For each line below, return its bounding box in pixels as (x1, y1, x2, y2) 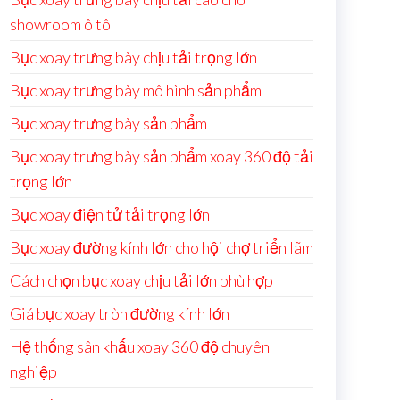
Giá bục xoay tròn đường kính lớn (10, 304, 229, 323)
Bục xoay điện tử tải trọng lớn (10, 204, 210, 224)
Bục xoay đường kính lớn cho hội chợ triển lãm (10, 237, 313, 257)
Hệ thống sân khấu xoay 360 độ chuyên (10, 337, 270, 356)
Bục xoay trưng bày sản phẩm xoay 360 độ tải (10, 146, 313, 166)
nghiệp (10, 362, 57, 381)
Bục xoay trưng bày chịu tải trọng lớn (10, 47, 257, 67)
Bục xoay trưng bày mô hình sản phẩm (10, 80, 262, 100)
